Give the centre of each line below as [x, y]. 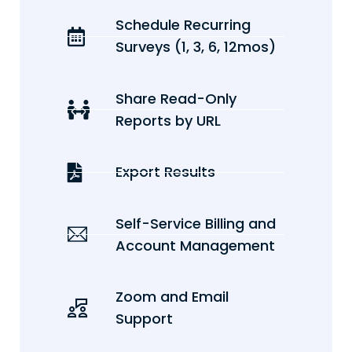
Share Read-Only [176, 98]
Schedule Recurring [183, 25]
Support [145, 319]
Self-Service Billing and [196, 223]
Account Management [196, 245]
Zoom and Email [172, 297]
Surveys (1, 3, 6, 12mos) [196, 47]
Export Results [166, 172]
